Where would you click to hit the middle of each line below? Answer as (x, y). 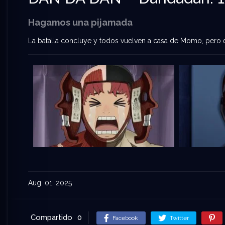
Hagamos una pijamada (80, 23)
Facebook (125, 218)
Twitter (179, 218)
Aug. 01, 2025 (50, 183)
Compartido (51, 218)
